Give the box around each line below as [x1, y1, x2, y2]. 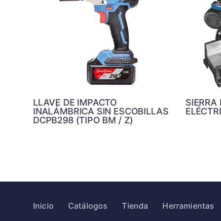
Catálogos [68, 201, 108, 211]
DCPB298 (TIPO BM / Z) [33, 115, 134, 126]
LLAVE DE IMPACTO [33, 97, 117, 108]
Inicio [33, 201, 54, 211]
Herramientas [162, 201, 215, 211]
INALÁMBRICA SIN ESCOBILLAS [33, 106, 169, 117]
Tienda [122, 201, 148, 211]
